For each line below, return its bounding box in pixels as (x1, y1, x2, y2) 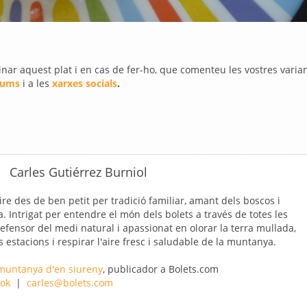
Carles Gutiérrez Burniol (9, 164, 147, 180)
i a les (20, 77, 52, 90)
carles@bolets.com (27, 276, 113, 289)
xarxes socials (52, 77, 117, 90)
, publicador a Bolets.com (103, 262, 219, 275)
